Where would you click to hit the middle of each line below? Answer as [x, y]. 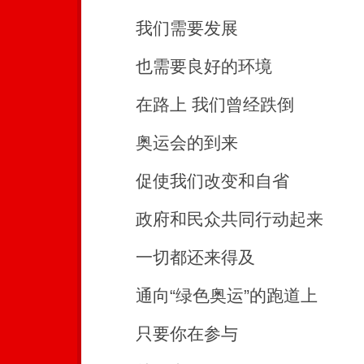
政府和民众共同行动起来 [212, 219]
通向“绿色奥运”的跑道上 [210, 295]
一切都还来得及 [178, 257]
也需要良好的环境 [187, 66]
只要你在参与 [170, 334]
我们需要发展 [170, 28]
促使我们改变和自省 [195, 181]
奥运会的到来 [170, 143]
